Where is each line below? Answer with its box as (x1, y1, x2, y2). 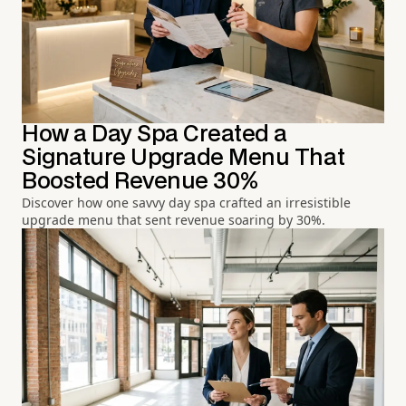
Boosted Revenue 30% (22, 171, 259, 193)
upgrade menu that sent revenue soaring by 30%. (22, 211, 325, 229)
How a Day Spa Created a (22, 124, 287, 146)
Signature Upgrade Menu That (22, 148, 345, 169)
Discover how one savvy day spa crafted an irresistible (22, 194, 351, 212)
